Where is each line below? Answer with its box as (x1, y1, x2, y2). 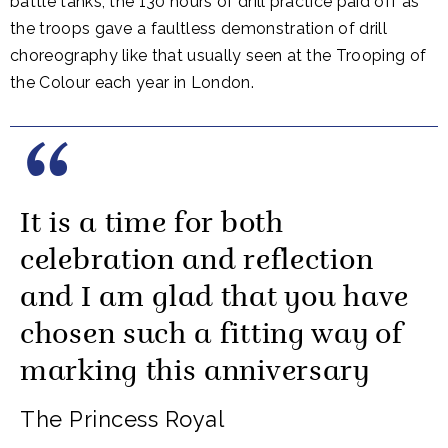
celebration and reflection (20, 248, 374, 276)
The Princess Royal (20, 406, 224, 432)
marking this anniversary (20, 359, 370, 387)
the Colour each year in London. (10, 73, 254, 92)
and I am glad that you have (20, 285, 409, 313)
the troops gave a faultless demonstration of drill (10, 19, 388, 38)
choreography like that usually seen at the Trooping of (10, 46, 427, 65)
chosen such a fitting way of (20, 322, 403, 350)
